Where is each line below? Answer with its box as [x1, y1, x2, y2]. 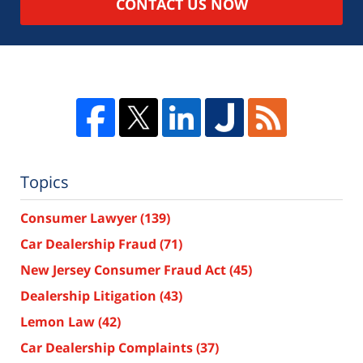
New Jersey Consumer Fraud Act [20, 261, 229, 280]
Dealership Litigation [20, 287, 160, 305]
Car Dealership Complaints [20, 339, 196, 357]
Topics [20, 171, 69, 194]
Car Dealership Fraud [20, 235, 160, 254]
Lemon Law [20, 313, 98, 331]
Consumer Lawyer [20, 209, 140, 228]
